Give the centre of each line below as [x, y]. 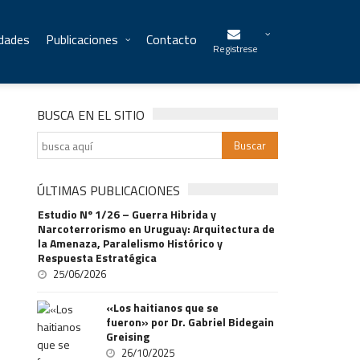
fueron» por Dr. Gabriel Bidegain [190, 322]
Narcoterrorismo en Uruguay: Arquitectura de [157, 229]
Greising [128, 336]
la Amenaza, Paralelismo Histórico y [131, 243]
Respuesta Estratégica [98, 258]
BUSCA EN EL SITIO [91, 115]
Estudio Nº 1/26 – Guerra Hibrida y [127, 214]
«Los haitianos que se [163, 307]
